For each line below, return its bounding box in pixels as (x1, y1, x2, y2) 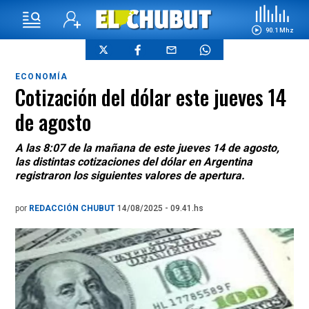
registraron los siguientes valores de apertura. (15, 169, 245, 182)
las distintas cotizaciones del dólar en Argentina (15, 155, 252, 168)
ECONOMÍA (15, 72, 68, 81)
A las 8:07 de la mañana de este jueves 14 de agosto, (15, 141, 279, 154)
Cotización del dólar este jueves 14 (15, 81, 286, 112)
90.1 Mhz (265, 26, 294, 34)
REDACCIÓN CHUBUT (29, 203, 117, 213)
